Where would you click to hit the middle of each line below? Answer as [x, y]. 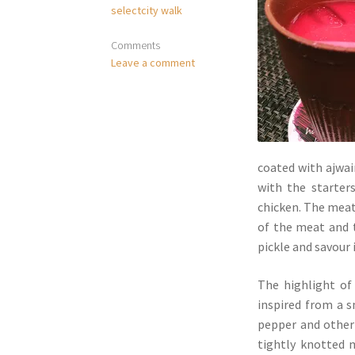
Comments [136, 46]
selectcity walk [147, 10]
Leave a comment [153, 63]
